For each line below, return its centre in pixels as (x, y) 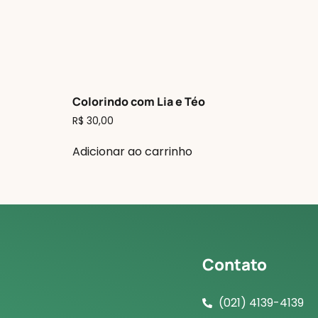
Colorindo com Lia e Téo (139, 102)
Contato (235, 265)
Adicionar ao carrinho (132, 152)
